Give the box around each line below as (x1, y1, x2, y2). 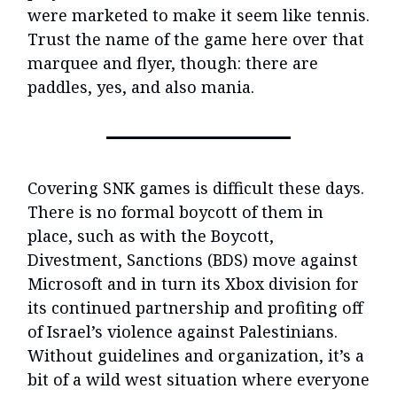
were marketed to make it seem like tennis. (27, 4, 370, 27)
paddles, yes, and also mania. (27, 76, 254, 98)
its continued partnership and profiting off (27, 297, 363, 319)
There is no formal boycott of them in (27, 201, 323, 223)
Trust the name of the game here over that (27, 28, 364, 51)
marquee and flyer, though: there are (27, 52, 318, 74)
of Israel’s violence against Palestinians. (27, 321, 338, 343)
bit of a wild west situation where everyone (27, 369, 370, 391)
